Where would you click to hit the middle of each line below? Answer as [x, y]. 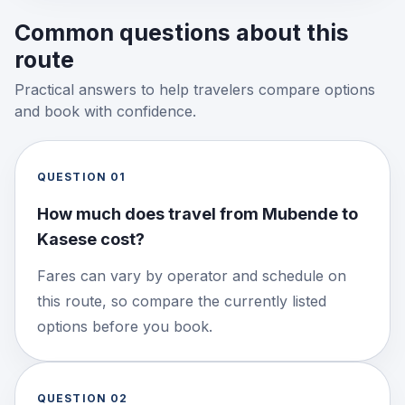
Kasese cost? [91, 239]
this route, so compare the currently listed [182, 301]
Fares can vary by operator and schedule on [192, 275]
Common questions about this [182, 32]
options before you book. [125, 326]
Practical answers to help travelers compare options [195, 89]
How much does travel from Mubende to [198, 213]
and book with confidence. [105, 111]
